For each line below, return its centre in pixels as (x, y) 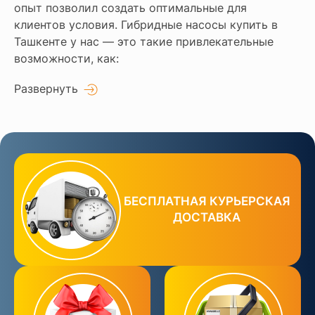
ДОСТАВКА (207, 217)
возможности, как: (66, 58)
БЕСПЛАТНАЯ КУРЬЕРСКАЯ (207, 201)
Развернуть (46, 88)
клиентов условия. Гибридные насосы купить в (146, 24)
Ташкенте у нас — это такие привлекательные (144, 41)
